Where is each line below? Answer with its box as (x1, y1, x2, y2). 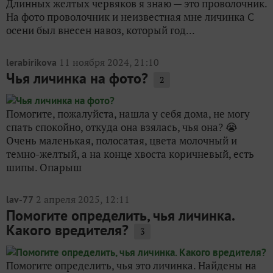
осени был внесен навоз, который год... (6, 23, 195, 37)
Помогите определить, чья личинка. (6, 205, 234, 225)
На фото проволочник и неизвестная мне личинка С (6, 9, 254, 24)
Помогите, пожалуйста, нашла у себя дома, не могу (6, 106, 250, 121)
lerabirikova (6, 55, 57, 68)
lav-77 (6, 193, 34, 205)
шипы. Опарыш (6, 160, 82, 174)
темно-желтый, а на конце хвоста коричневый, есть (6, 146, 254, 161)
